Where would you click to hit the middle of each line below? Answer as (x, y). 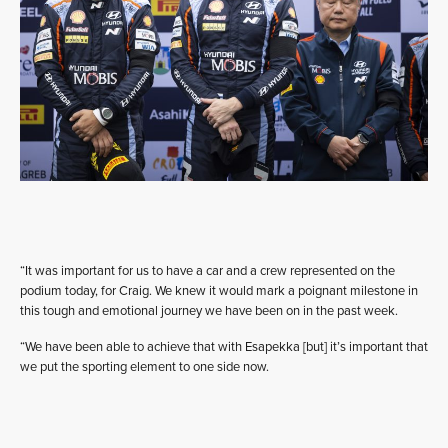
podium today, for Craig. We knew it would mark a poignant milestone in (219, 291)
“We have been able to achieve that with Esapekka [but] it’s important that (224, 347)
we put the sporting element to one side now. (144, 367)
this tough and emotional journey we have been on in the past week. (209, 311)
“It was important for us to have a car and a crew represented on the (207, 271)
